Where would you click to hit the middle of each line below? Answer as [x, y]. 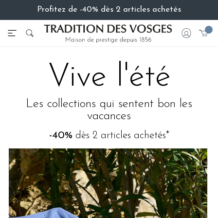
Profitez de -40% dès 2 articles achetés [109, 9]
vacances [109, 116]
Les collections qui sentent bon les [109, 104]
